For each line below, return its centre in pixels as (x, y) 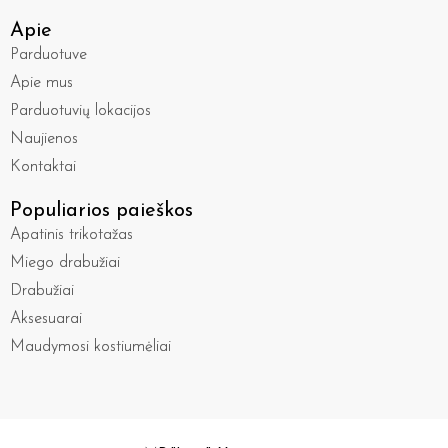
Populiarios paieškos (101, 210)
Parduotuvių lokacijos (80, 110)
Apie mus (41, 82)
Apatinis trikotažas (71, 234)
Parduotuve (48, 54)
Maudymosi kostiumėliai (90, 346)
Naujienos (44, 138)
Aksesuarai (46, 318)
